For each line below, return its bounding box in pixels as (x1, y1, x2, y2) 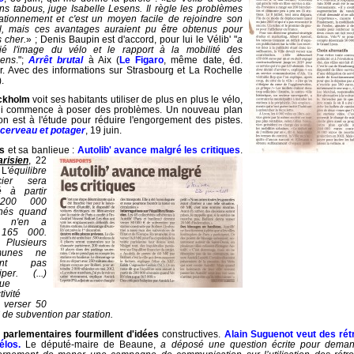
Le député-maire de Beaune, (21, 338, 161, 349)
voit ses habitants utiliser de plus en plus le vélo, (29, 94, 243, 105)
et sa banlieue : (5, 145, 77, 155)
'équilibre (6, 165, 47, 175)
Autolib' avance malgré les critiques (77, 145, 240, 155)
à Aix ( (83, 54, 119, 65)
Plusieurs (6, 237, 47, 247)
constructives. (159, 328, 224, 339)
